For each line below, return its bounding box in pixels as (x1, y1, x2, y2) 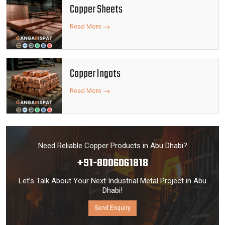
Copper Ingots (70, 65, 121, 82)
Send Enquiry (94, 204, 131, 211)
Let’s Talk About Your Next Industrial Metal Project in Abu (19, 176, 206, 185)
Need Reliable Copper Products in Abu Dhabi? (38, 141, 187, 150)
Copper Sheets (70, 1, 123, 18)
